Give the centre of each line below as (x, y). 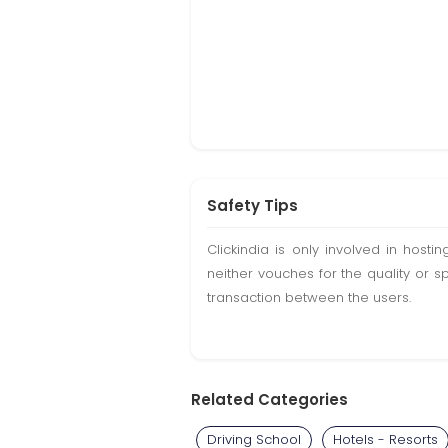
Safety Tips (252, 205)
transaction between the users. (309, 297)
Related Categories (269, 399)
